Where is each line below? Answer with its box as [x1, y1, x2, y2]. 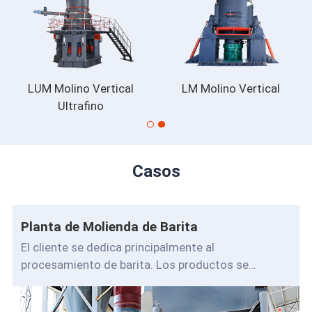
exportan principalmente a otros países [20, 274, 226, 289]
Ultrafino [57, 99, 104, 114]
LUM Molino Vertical [27, 81, 134, 96]
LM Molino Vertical [182, 81, 281, 96]
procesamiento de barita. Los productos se [20, 257, 249, 272]
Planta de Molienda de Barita [20, 218, 198, 235]
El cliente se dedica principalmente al [20, 240, 214, 254]
